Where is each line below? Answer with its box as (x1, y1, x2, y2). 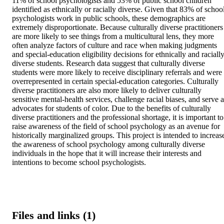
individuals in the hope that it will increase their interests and (12, 149, 201, 158)
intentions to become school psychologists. (12, 158, 146, 167)
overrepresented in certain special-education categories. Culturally (12, 77, 218, 86)
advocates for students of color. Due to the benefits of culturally (12, 104, 211, 113)
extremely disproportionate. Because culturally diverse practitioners (12, 23, 223, 32)
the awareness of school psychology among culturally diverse (12, 140, 205, 149)
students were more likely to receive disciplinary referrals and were (12, 68, 222, 77)
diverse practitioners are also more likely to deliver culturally (12, 86, 201, 95)
